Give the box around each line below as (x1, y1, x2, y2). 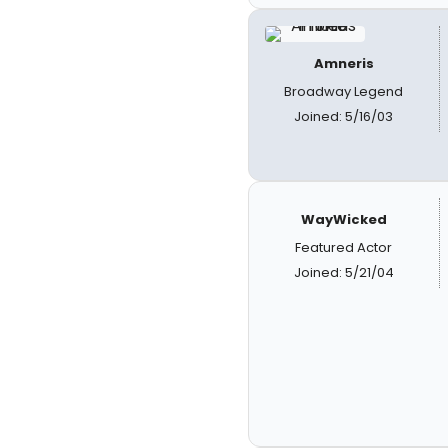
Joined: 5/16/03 (294, 107, 394, 126)
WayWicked (300, 210, 387, 229)
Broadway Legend (284, 82, 404, 101)
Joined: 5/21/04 (293, 263, 394, 282)
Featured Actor (295, 238, 393, 257)
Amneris (313, 54, 374, 73)
